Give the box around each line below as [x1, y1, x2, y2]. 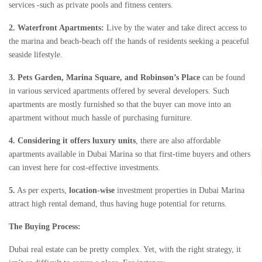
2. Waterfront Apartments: [9, 23, 104, 33]
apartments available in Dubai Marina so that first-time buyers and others [9, 150, 250, 159]
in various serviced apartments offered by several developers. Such [9, 87, 229, 96]
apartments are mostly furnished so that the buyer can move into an [9, 100, 231, 109]
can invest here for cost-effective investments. [9, 163, 160, 173]
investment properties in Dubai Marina [115, 186, 244, 195]
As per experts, [15, 186, 69, 195]
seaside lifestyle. [9, 50, 63, 60]
